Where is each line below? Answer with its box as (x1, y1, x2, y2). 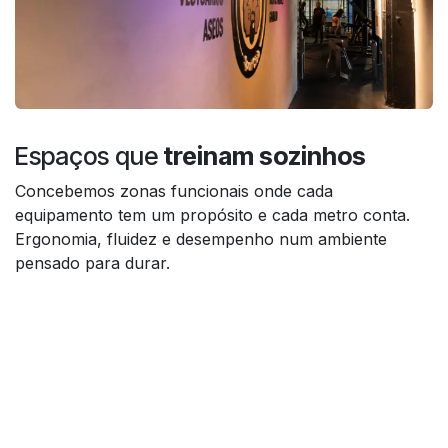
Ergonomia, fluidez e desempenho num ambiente (15, 228, 387, 249)
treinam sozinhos (158, 140, 366, 171)
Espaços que (15, 140, 158, 171)
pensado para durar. (15, 252, 170, 273)
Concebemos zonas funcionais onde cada (15, 180, 333, 201)
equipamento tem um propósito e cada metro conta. (15, 204, 410, 225)
